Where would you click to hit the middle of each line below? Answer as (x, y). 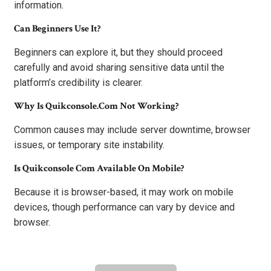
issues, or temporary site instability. (89, 145)
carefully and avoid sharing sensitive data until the (119, 68)
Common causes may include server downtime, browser (132, 130)
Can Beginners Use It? (57, 29)
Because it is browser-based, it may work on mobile (124, 192)
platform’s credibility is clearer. (78, 83)
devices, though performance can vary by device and (124, 207)
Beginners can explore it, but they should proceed (118, 53)
